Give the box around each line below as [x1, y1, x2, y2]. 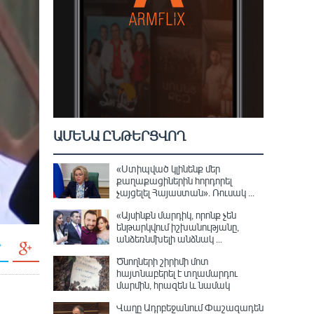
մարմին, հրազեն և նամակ [116, 278, 230, 292]
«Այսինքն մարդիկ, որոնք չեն [116, 208, 236, 221]
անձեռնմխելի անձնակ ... [116, 232, 222, 245]
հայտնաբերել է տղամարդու [116, 266, 238, 280]
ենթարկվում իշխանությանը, [116, 220, 239, 233]
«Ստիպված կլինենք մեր [116, 162, 220, 175]
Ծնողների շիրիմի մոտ [116, 254, 209, 268]
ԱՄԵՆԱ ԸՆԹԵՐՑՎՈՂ [53, 128, 186, 145]
